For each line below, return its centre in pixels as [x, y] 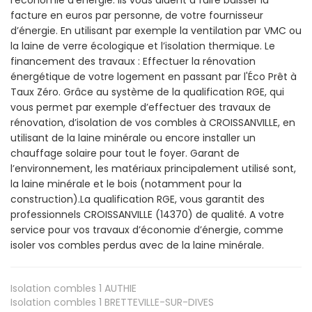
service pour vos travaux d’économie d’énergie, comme [147, 229]
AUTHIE [119, 288]
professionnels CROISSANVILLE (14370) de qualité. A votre [147, 214]
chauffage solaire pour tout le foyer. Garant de [125, 153]
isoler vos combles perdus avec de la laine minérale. [137, 245]
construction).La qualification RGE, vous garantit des [138, 199]
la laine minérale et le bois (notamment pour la [126, 184]
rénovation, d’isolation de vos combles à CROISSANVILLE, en [153, 122]
